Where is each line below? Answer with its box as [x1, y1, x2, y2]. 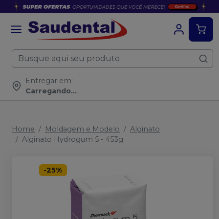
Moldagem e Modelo [45, 125, 120, 133]
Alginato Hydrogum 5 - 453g [22, 135, 123, 144]
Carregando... [25, 87, 77, 95]
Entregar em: [25, 76, 73, 85]
